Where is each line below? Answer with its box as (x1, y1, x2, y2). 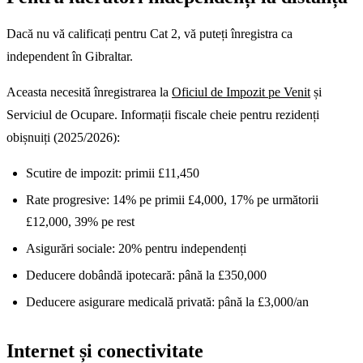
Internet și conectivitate (6, 340, 203, 361)
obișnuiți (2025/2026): (6, 130, 120, 144)
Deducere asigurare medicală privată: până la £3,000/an (26, 294, 309, 309)
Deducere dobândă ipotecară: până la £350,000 (26, 267, 267, 282)
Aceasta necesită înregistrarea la (6, 84, 172, 99)
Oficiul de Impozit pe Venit (172, 84, 310, 99)
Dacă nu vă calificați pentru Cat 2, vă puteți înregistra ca (6, 26, 293, 41)
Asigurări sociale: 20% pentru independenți (26, 241, 246, 255)
